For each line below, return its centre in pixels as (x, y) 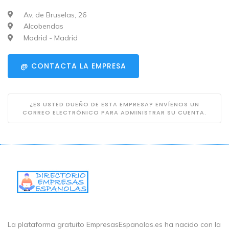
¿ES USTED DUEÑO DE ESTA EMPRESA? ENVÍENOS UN (114, 105)
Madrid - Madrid (50, 38)
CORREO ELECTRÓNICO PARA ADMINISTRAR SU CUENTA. (114, 113)
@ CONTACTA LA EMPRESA (73, 66)
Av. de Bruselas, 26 (54, 15)
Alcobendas (42, 26)
